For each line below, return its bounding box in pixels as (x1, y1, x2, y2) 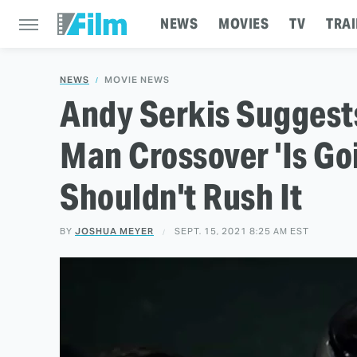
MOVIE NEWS (104, 74, 170, 85)
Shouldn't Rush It (60, 175, 303, 219)
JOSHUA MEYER (75, 226, 154, 237)
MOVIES (218, 14, 269, 33)
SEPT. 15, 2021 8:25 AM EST (175, 226, 309, 237)
